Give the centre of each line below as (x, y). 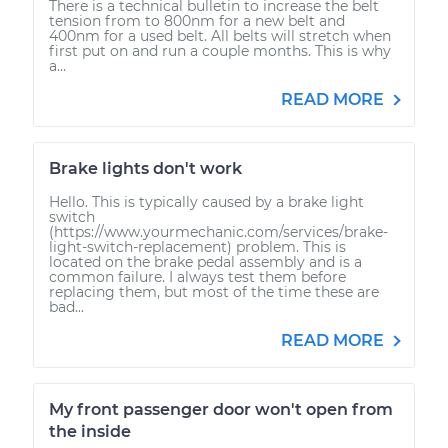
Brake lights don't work (145, 168)
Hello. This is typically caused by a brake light (206, 201)
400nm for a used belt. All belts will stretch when (220, 35)
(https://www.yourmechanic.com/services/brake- (218, 231)
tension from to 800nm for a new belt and (197, 20)
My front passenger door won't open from (221, 409)
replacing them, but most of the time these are (214, 291)
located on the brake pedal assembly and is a (205, 261)
